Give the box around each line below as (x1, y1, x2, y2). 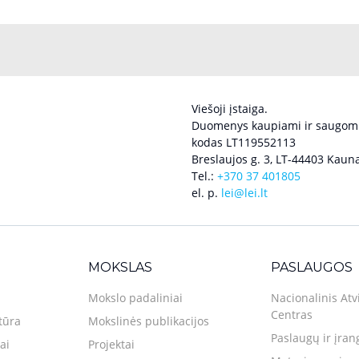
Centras (271, 307, 313, 323)
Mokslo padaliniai (88, 290, 183, 306)
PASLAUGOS (271, 260, 353, 276)
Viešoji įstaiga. (192, 101, 268, 117)
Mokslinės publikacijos (88, 313, 209, 329)
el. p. (192, 185, 221, 201)
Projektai (88, 337, 135, 353)
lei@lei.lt (221, 185, 268, 201)
